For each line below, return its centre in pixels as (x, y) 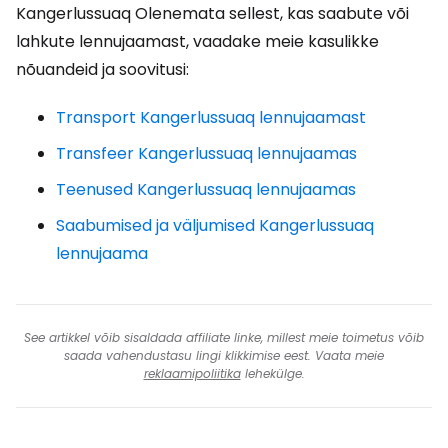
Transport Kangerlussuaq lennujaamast (211, 117)
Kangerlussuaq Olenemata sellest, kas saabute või (212, 13)
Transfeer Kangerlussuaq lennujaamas (206, 153)
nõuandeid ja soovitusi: (102, 69)
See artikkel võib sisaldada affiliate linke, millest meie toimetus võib (224, 337)
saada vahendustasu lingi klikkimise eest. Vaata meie (224, 355)
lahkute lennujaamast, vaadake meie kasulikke (197, 41)
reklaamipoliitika (192, 373)
